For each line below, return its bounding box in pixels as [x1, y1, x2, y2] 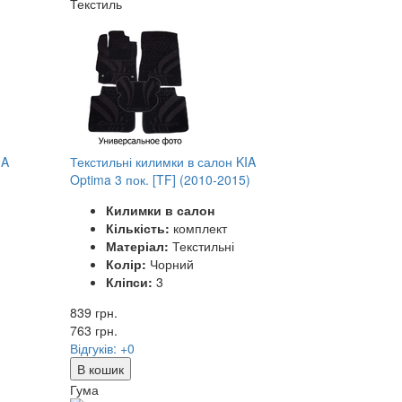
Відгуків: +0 [70, 338, 135, 357]
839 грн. [70, 302, 118, 321]
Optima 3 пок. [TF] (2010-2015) [70, 170, 251, 188]
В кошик [77, 359, 125, 378]
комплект [170, 218, 228, 237]
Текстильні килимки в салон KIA [70, 152, 257, 170]
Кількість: [106, 218, 170, 237]
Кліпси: [106, 272, 153, 291]
